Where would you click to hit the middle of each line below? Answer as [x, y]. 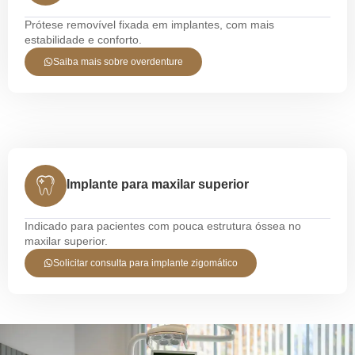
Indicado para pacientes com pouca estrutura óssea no [163, 226]
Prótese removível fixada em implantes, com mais [149, 25]
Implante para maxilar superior [158, 185]
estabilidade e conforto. [83, 40]
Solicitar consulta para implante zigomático [145, 263]
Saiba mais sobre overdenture [118, 62]
